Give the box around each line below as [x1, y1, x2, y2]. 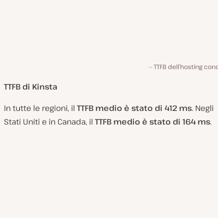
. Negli [192, 103, 214, 114]
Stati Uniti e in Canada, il [4, 116, 95, 127]
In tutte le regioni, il [4, 103, 77, 114]
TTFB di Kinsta [4, 81, 57, 92]
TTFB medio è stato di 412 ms [77, 103, 192, 114]
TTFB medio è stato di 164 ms [95, 116, 210, 127]
